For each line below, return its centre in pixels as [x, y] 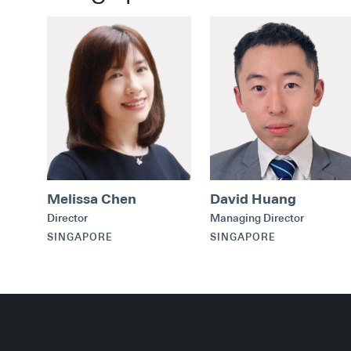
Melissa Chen [92, 198]
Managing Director [257, 217]
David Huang [253, 198]
